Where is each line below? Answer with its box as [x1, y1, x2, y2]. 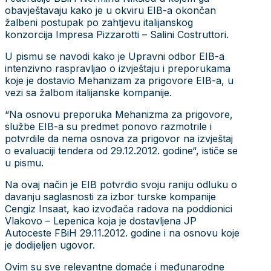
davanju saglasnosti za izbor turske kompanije [5, 190, 216, 203]
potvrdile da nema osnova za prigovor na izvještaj [5, 132, 233, 145]
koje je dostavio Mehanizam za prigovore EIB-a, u [5, 74, 233, 87]
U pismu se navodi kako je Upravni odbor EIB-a [5, 50, 224, 62]
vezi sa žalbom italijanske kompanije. [5, 86, 172, 99]
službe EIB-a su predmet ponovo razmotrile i [5, 120, 212, 132]
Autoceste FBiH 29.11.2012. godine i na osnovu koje [5, 226, 240, 239]
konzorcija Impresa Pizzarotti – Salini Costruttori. [5, 28, 229, 41]
